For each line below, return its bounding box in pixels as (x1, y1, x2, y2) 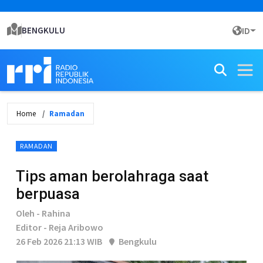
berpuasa (16, 185, 80, 203)
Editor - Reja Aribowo (16, 221, 103, 233)
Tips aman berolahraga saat (16, 167, 208, 185)
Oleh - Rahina (16, 207, 70, 219)
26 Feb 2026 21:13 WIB (16, 235, 102, 247)
